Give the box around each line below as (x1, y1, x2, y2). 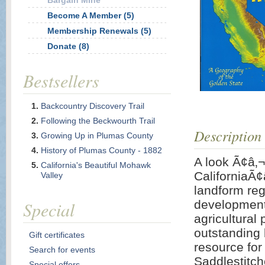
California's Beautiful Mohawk (41, 160, 151, 170)
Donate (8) (47, 41, 89, 51)
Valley (41, 170, 63, 180)
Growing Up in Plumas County (41, 131, 153, 140)
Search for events (29, 245, 95, 254)
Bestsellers (23, 69, 99, 92)
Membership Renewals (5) (47, 26, 151, 35)
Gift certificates (29, 230, 85, 240)
